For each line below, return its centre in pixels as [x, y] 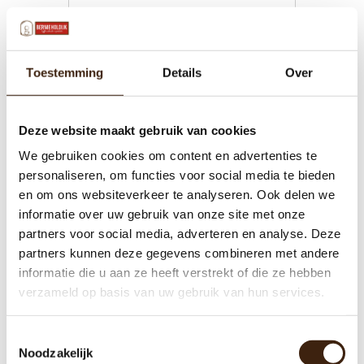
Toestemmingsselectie [66, 336]
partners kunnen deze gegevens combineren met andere [179, 253]
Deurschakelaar [182, 292]
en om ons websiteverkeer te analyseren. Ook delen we [177, 194]
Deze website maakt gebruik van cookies [138, 130]
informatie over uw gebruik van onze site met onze [162, 214]
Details [182, 72]
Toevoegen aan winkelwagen [190, 29]
